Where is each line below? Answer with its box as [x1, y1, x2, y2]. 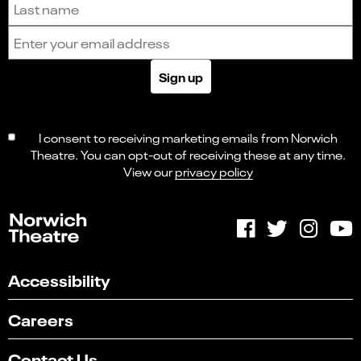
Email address [179, 25, 260, 41]
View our [122, 163, 175, 179]
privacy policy [174, 163, 253, 179]
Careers [8, 307, 73, 330]
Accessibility [8, 268, 110, 290]
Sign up [158, 68, 203, 85]
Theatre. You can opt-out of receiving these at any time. [30, 146, 346, 162]
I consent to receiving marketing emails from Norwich [38, 129, 338, 145]
